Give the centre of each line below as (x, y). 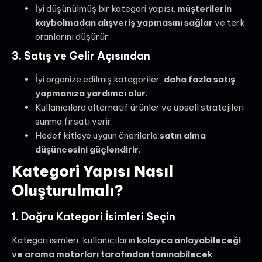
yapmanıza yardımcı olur (90, 93)
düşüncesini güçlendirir (87, 149)
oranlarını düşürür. (73, 36)
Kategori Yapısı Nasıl (92, 171)
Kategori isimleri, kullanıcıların (74, 240)
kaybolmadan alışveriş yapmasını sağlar (124, 22)
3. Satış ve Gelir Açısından (81, 56)
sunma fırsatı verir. (74, 121)
